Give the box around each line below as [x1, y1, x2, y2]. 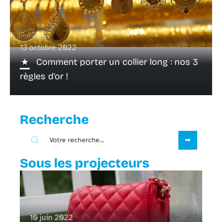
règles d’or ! [20, 70, 68, 82]
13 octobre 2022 [20, 42, 76, 53]
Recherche [20, 111, 89, 127]
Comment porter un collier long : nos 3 [36, 56, 198, 67]
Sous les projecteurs [20, 155, 149, 171]
